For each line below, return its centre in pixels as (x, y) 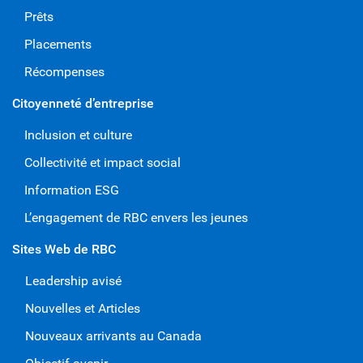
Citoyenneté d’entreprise (83, 103)
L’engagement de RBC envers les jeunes (136, 217)
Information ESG (72, 190)
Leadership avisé (73, 280)
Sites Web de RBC (64, 249)
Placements (58, 44)
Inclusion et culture (78, 135)
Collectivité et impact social (102, 162)
